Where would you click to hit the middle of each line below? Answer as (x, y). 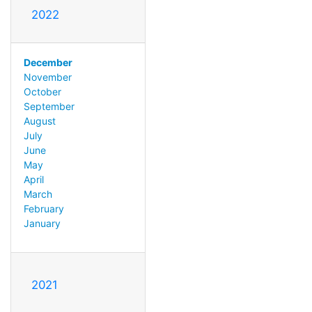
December (48, 62)
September (49, 106)
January (42, 223)
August (39, 120)
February (44, 208)
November (47, 77)
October (42, 91)
